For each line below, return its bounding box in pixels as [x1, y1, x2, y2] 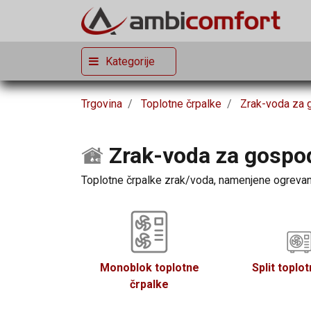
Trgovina [81, 97, 122, 110]
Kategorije [106, 54, 155, 68]
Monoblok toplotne [99, 261, 199, 274]
